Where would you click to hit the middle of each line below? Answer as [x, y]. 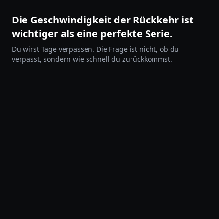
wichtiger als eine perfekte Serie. [92, 33]
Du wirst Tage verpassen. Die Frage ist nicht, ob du [95, 49]
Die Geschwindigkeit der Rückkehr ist [103, 20]
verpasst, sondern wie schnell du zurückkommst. [92, 59]
